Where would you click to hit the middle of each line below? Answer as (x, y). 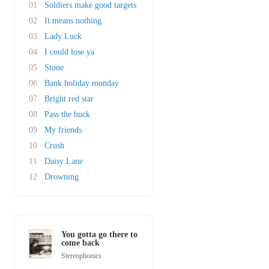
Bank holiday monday (82, 83)
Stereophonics (81, 256)
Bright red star (69, 99)
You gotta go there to (99, 234)
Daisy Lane (64, 161)
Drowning (62, 177)
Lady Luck (63, 36)
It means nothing (73, 21)
